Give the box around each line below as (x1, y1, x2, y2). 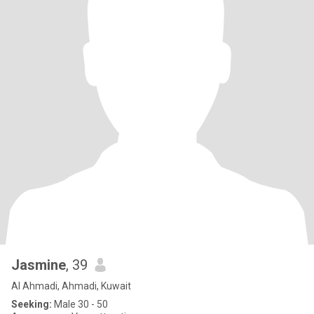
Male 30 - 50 (52, 299, 108, 310)
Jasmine (11, 257, 66, 273)
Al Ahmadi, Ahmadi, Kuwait (11, 280, 131, 292)
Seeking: (11, 299, 52, 310)
